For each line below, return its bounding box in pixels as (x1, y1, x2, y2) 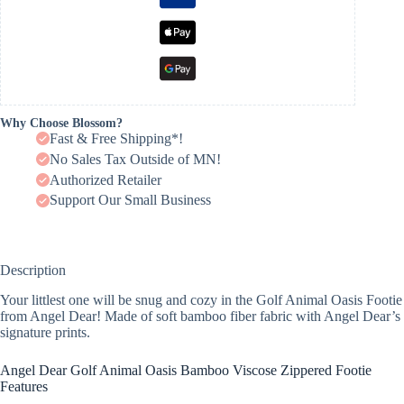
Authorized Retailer (50, 171, 161, 188)
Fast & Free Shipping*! (50, 130, 183, 146)
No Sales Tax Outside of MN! (50, 151, 221, 167)
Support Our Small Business (50, 192, 211, 208)
